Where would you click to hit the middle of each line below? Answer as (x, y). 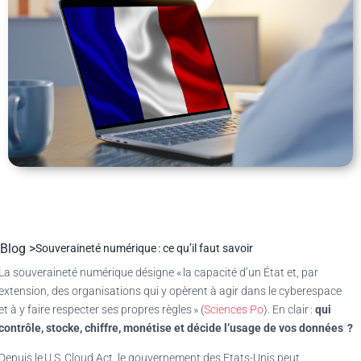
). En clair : (289, 309)
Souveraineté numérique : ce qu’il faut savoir (144, 248)
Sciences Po (234, 309)
